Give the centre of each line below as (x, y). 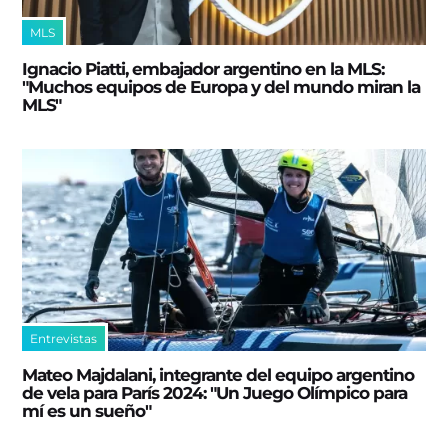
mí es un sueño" (87, 410)
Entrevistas (64, 338)
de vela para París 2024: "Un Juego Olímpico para (215, 392)
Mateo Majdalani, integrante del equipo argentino (218, 374)
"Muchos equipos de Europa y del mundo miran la (221, 87)
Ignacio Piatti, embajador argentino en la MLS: (203, 69)
